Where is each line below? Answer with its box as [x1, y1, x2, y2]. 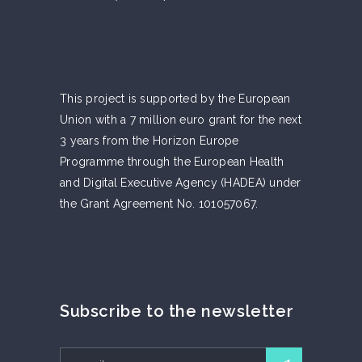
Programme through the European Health [60, 154, 284, 168]
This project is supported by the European [60, 91, 291, 105]
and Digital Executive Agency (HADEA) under [60, 175, 301, 189]
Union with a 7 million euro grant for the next [60, 112, 301, 126]
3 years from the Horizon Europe [60, 133, 239, 147]
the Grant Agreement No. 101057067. [60, 196, 259, 210]
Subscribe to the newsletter [60, 301, 294, 321]
